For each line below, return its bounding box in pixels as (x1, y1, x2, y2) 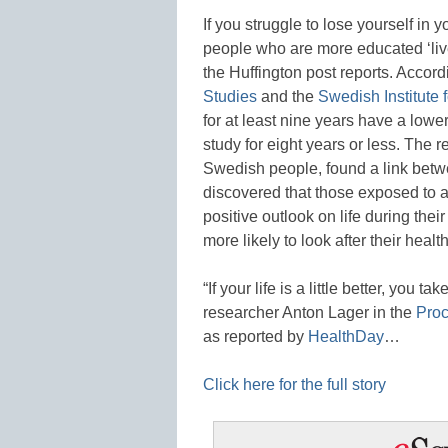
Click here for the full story (203, 375, 386, 393)
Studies (203, 87, 257, 105)
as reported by (203, 327, 308, 345)
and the (257, 87, 318, 105)
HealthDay (308, 327, 384, 345)
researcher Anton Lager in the (203, 303, 416, 321)
